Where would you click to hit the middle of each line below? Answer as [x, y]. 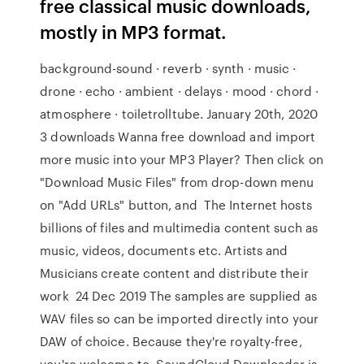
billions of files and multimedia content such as [179, 227]
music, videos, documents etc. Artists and [164, 250]
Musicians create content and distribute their [174, 273]
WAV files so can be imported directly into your [179, 318]
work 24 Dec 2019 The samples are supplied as [178, 296]
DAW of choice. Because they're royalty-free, [171, 341]
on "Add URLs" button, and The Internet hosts [176, 205]
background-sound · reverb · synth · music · [168, 68]
